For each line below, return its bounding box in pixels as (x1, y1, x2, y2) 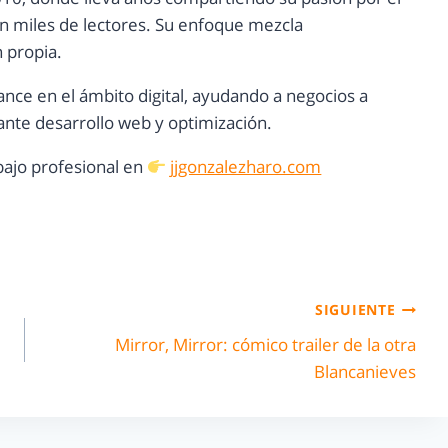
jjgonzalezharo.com (170, 155, 322, 179)
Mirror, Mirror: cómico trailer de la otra (114, 332, 416, 356)
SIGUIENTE (315, 300, 396, 320)
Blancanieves (313, 359, 416, 383)
